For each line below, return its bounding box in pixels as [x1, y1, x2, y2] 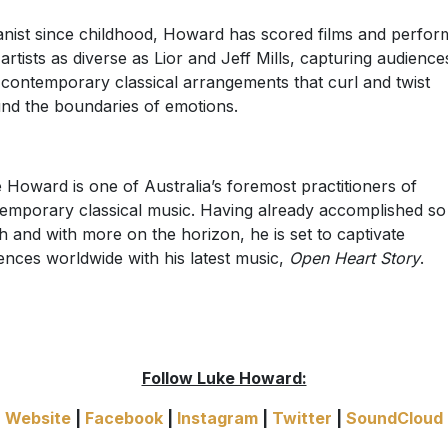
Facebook [85, 408, 163, 429]
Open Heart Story [288, 248, 420, 269]
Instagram [177, 408, 258, 429]
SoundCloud [346, 408, 443, 429]
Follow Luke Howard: [141, 368, 307, 389]
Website [5, 408, 71, 429]
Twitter [272, 408, 332, 429]
